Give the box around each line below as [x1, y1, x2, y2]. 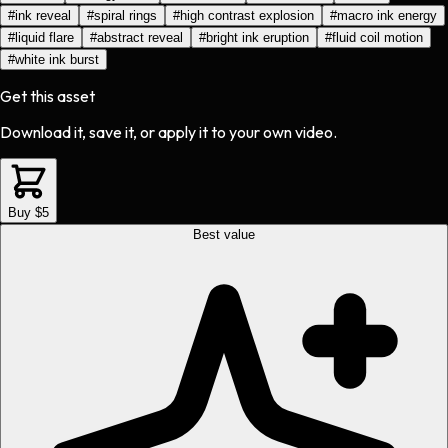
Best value [193, 227, 255, 243]
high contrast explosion [180, 8, 314, 24]
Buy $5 [8, 205, 49, 221]
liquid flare [15, 30, 74, 46]
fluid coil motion [332, 30, 423, 46]
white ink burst [15, 52, 99, 68]
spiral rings [94, 8, 157, 24]
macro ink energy [337, 8, 437, 24]
